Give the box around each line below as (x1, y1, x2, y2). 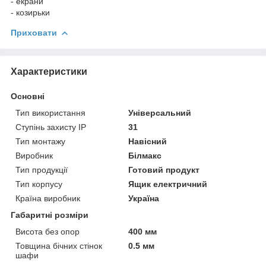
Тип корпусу (15, 179, 62, 189)
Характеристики (11, 66, 87, 77)
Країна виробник (15, 193, 80, 203)
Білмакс (128, 150, 162, 160)
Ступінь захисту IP (15, 122, 86, 132)
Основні (11, 91, 45, 101)
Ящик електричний (128, 179, 208, 189)
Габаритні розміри (11, 210, 88, 220)
